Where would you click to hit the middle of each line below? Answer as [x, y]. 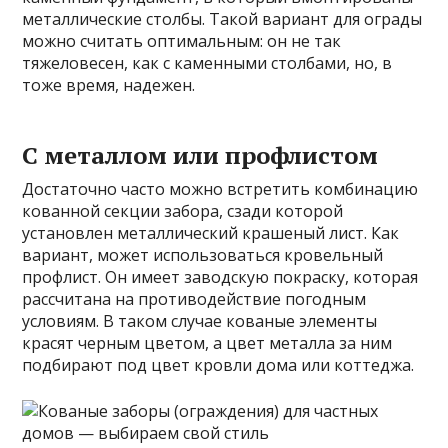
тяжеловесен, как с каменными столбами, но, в [207, 62]
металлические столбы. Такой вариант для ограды [222, 18]
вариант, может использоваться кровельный [203, 254]
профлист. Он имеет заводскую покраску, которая [220, 276]
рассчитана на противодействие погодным [194, 298]
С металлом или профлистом [200, 154]
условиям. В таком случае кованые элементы [200, 320]
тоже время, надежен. [109, 84]
